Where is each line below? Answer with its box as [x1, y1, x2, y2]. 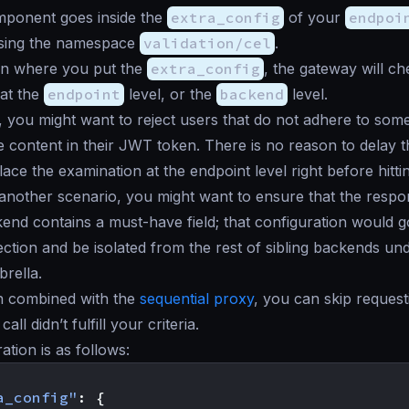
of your [284, 8, 345, 26]
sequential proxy [140, 289, 254, 308]
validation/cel [143, 34, 271, 52]
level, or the [124, 85, 216, 103]
